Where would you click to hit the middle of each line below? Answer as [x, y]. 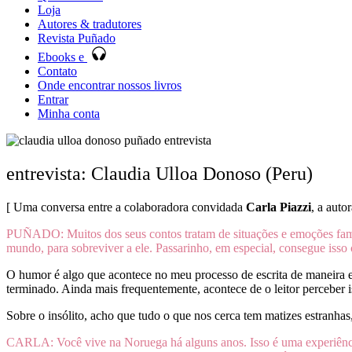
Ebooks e [62, 57]
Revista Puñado [77, 38]
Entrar [53, 99]
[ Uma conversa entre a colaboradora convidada [126, 207]
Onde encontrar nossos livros [110, 85]
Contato [57, 71]
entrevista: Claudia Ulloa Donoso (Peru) [159, 173]
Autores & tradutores [90, 24]
